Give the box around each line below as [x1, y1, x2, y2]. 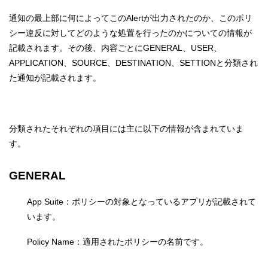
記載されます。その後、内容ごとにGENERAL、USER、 [9, 43, 222, 53]
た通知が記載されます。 [9, 73, 101, 83]
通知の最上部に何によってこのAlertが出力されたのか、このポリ [9, 13, 252, 23]
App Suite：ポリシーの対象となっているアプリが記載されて [27, 196, 256, 206]
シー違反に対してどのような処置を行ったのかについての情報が [9, 28, 252, 38]
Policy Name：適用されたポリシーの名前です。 [27, 237, 208, 247]
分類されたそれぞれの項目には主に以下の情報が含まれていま [9, 124, 243, 134]
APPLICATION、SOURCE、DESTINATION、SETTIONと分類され [9, 58, 258, 68]
